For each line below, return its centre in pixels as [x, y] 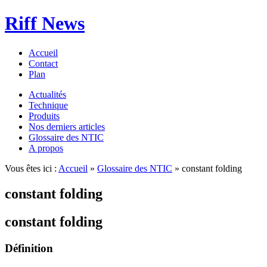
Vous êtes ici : [32, 168]
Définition [29, 248]
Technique [48, 105]
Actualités [47, 94]
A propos [46, 148]
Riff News [45, 24]
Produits [44, 116]
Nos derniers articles [67, 126]
